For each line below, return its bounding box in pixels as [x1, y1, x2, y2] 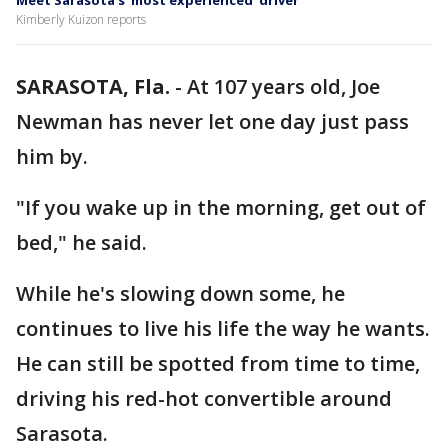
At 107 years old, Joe [187, 73, 380, 100]
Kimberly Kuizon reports [16, 11, 146, 28]
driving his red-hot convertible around [16, 385, 392, 412]
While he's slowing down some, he [16, 280, 345, 307]
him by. [16, 143, 93, 170]
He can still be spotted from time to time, [16, 350, 420, 377]
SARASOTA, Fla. [16, 73, 170, 100]
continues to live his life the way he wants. [16, 315, 430, 342]
